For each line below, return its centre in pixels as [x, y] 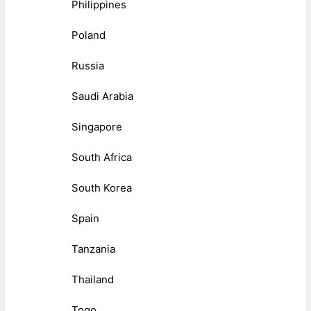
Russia [88, 65]
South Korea [102, 187]
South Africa [102, 157]
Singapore [97, 126]
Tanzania [93, 249]
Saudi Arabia [102, 96]
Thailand [93, 279]
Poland [89, 35]
